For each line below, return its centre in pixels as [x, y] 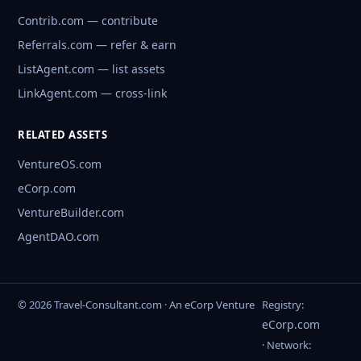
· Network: [286, 345]
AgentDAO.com [58, 237]
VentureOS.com [60, 164]
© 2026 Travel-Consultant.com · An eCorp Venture [136, 305]
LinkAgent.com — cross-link [92, 93]
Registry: [283, 305]
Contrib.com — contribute [88, 21]
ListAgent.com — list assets [91, 69]
